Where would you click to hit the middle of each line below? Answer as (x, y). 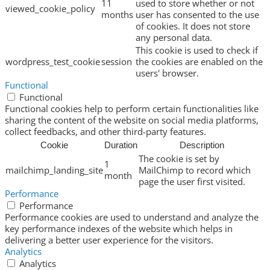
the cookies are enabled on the (199, 62)
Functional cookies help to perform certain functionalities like (132, 109)
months (117, 15)
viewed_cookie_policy (50, 9)
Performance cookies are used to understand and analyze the (132, 217)
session (117, 62)
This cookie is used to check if (197, 50)
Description (202, 145)
